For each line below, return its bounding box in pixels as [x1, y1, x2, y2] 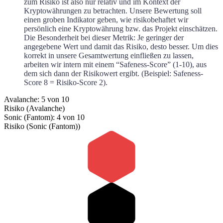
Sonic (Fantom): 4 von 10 [4, 113, 85, 122]
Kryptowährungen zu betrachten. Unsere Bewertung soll [24, 6, 202, 15]
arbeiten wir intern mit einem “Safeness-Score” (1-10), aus [24, 60, 207, 69]
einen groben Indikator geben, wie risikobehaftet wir [24, 15, 188, 24]
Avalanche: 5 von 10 [4, 95, 69, 104]
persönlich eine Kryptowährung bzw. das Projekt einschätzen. [24, 24, 218, 33]
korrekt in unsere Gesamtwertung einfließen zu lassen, [24, 51, 194, 60]
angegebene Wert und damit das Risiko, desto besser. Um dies [24, 42, 218, 51]
